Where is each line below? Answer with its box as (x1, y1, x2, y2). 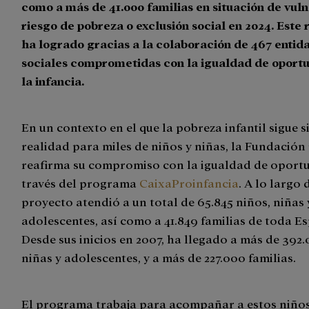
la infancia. (21, 73, 88, 88)
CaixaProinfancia (139, 175, 239, 190)
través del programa (21, 175, 140, 190)
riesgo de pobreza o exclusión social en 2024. (21, 17, 277, 32)
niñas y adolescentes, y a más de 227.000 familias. (21, 250, 297, 265)
